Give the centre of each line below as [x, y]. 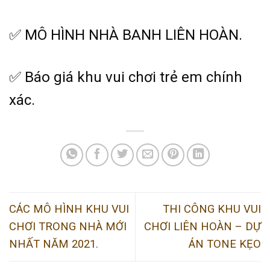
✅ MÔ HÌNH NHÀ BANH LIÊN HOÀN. [126, 35]
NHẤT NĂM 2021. [55, 244]
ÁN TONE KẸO [225, 244]
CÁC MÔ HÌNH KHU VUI [69, 209]
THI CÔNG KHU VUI [212, 209]
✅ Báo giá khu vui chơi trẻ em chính [126, 77]
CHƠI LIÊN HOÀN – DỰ [202, 227]
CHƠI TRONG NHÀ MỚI [68, 227]
